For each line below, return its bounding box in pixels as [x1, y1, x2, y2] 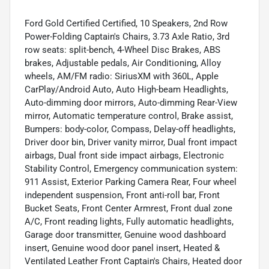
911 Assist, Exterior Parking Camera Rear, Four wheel [25, 176, 237, 187]
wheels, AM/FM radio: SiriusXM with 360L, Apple [25, 70, 219, 82]
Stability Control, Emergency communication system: [25, 163, 238, 174]
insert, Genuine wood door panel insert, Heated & [25, 242, 220, 253]
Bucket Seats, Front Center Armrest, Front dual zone [25, 202, 232, 214]
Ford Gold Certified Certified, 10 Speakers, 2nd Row [25, 17, 228, 29]
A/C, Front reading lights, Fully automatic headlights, [25, 216, 234, 227]
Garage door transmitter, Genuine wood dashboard [25, 229, 226, 240]
